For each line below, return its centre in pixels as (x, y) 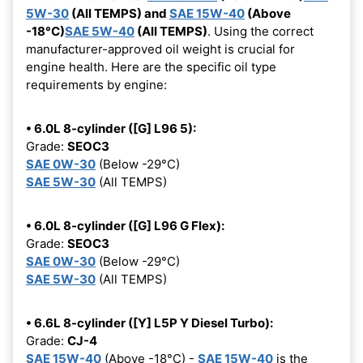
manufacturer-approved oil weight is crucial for (160, 49)
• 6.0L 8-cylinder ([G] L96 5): (111, 128)
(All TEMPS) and (119, 13)
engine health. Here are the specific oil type (151, 66)
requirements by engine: (96, 84)
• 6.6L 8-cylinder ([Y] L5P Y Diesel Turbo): (149, 322)
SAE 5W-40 (100, 31)
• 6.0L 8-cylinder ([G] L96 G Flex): (125, 225)
